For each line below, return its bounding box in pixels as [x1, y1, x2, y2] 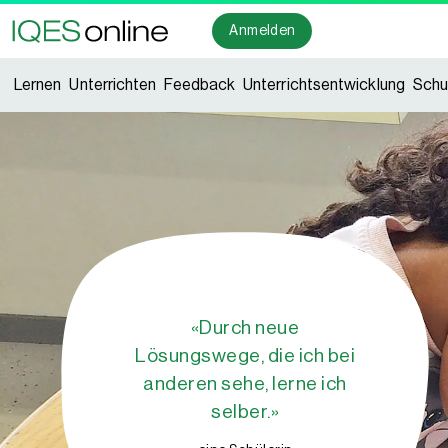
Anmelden [229, 23, 296, 38]
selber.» [211, 401, 279, 421]
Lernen [14, 77, 62, 93]
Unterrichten [69, 77, 157, 93]
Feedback [164, 77, 236, 93]
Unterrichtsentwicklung [243, 77, 405, 93]
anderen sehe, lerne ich [143, 373, 347, 393]
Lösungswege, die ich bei [135, 345, 355, 365]
